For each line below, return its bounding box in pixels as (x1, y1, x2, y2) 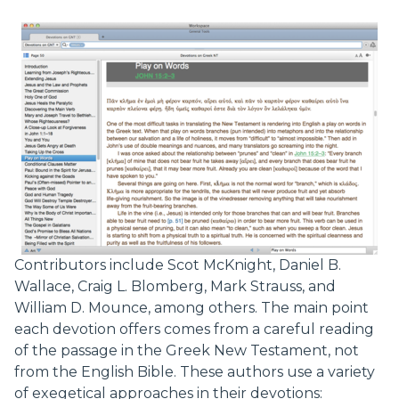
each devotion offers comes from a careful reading (14, 321, 374, 338)
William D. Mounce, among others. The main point (14, 299, 369, 317)
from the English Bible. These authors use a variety (14, 363, 375, 381)
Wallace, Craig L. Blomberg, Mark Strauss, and (14, 278, 336, 296)
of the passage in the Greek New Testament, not (14, 342, 359, 360)
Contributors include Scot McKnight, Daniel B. (14, 256, 341, 274)
